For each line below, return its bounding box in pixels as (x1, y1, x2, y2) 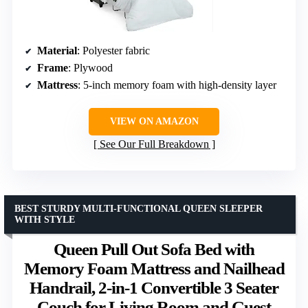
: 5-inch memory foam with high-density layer (78, 78, 276, 91)
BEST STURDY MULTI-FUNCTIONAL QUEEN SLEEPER (14, 203, 263, 214)
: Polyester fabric (77, 44, 150, 56)
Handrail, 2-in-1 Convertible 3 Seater (30, 278, 278, 297)
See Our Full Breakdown (99, 137, 209, 150)
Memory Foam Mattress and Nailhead (23, 258, 285, 278)
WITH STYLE (14, 214, 75, 225)
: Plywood (68, 61, 113, 74)
